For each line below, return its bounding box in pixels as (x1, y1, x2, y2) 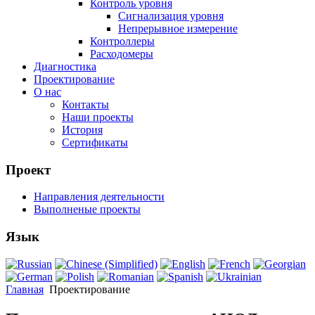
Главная (6, 283, 44, 295)
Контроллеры (90, 34, 155, 47)
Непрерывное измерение (118, 22, 238, 34)
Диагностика (34, 60, 96, 72)
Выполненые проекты (34, 203, 141, 216)
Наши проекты (62, 110, 134, 123)
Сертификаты (62, 136, 128, 148)
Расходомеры (90, 47, 153, 60)
